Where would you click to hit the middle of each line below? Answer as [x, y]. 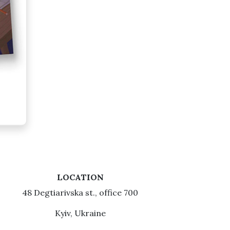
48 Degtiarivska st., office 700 [80, 193]
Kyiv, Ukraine [80, 213]
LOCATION [80, 177]
